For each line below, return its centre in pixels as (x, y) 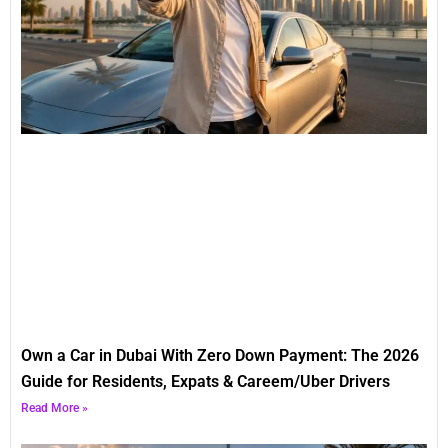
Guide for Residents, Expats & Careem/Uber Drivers (205, 382)
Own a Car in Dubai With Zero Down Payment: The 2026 (220, 356)
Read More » (54, 408)
